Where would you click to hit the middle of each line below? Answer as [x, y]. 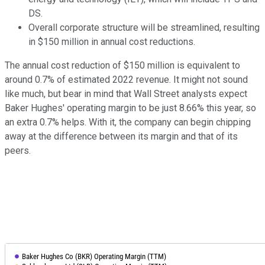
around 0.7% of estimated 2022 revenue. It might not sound [126, 79]
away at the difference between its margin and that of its [121, 136]
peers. [18, 150]
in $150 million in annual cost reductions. [112, 41]
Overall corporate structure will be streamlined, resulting [144, 27]
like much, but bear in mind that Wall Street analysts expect [126, 93]
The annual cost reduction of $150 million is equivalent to [122, 65]
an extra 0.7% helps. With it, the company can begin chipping [128, 122]
